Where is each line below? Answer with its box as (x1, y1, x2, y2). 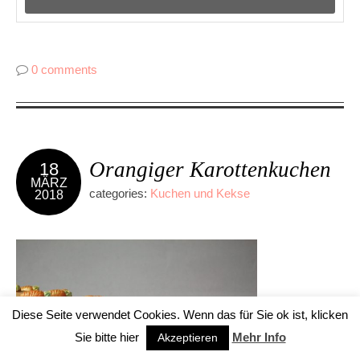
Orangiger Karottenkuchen (89, 157, 331, 182)
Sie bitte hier (74, 330, 142, 344)
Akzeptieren (157, 331, 218, 344)
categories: (89, 186, 150, 200)
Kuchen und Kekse (150, 186, 250, 200)
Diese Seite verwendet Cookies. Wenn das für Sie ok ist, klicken (12, 308, 348, 321)
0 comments (31, 62, 97, 76)
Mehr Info (231, 330, 286, 344)
